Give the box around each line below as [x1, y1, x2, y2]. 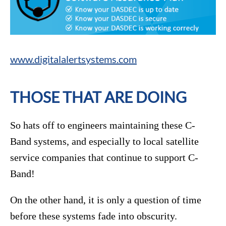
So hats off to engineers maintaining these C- [10, 120, 195, 131]
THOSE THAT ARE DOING [10, 88, 187, 106]
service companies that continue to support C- [10, 152, 198, 163]
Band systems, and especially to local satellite [10, 136, 199, 147]
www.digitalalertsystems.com [10, 53, 137, 66]
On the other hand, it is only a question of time [10, 194, 201, 206]
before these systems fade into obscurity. [10, 210, 180, 222]
